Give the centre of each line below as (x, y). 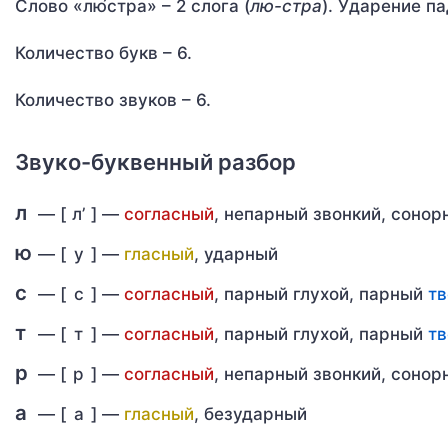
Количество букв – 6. (103, 53)
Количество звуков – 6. (113, 100)
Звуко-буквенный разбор (155, 162)
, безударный (250, 414)
